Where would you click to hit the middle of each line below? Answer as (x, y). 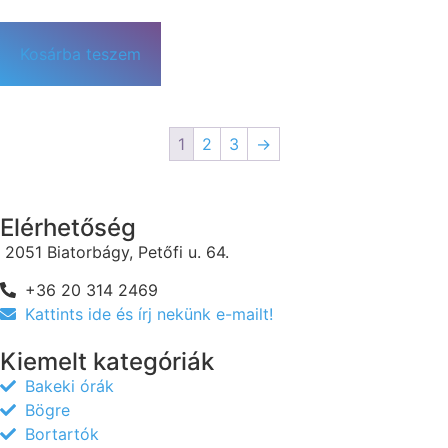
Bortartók (62, 433)
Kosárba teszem (80, 53)
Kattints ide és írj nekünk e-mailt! (149, 313)
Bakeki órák (69, 385)
